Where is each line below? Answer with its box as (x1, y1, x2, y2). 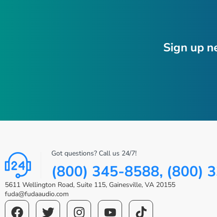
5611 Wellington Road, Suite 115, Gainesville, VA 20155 (5, 180, 175, 189)
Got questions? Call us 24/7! (51, 149, 137, 158)
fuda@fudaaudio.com (5, 189, 69, 199)
